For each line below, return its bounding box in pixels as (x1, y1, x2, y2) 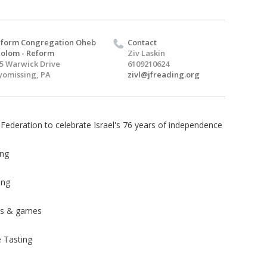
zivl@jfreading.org (128, 69, 200, 80)
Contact (128, 36, 157, 48)
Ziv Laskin (128, 47, 165, 58)
